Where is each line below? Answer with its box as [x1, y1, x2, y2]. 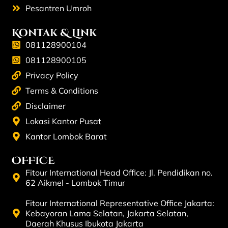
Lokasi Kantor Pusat [25, 116, 102, 126]
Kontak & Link [11, 25, 97, 40]
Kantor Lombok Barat [25, 131, 107, 141]
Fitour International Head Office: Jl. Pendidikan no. [25, 167, 213, 178]
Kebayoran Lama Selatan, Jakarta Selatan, [25, 208, 189, 219]
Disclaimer [25, 100, 66, 111]
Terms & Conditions [25, 85, 99, 96]
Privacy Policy [25, 70, 79, 80]
